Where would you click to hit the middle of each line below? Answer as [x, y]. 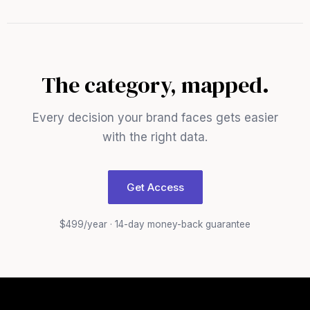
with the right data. [155, 137]
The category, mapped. [155, 85]
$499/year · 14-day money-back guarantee [155, 224]
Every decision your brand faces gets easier [155, 118]
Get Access [155, 187]
